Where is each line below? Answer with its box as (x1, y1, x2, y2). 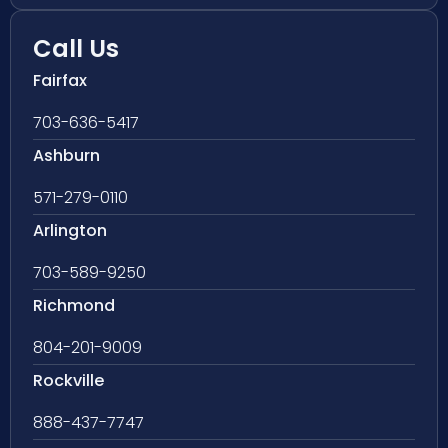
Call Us (33, 31, 119, 65)
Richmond (33, 293, 115, 317)
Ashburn (33, 143, 100, 167)
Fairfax (33, 68, 87, 92)
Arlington (33, 218, 107, 242)
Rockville (33, 368, 104, 392)
